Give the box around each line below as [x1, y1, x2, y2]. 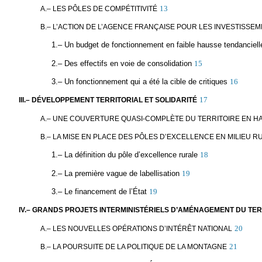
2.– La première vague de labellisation [51, 168, 180, 178]
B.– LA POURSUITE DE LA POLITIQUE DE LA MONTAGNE [40, 242, 227, 251]
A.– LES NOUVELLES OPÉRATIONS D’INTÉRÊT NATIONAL [40, 224, 233, 233]
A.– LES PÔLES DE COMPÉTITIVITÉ [40, 4, 158, 13]
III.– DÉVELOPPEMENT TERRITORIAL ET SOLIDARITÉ [18, 96, 197, 105]
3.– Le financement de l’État [51, 187, 147, 196]
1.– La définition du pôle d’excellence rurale [51, 150, 198, 160]
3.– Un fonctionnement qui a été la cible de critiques [51, 77, 227, 86]
